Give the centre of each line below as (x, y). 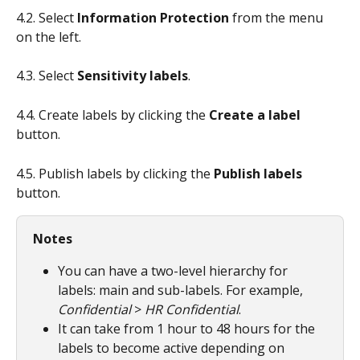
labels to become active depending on (173, 348)
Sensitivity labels (133, 76)
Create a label (255, 115)
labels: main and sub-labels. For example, (182, 290)
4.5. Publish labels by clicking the (115, 173)
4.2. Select (45, 17)
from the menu (278, 17)
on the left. (49, 37)
